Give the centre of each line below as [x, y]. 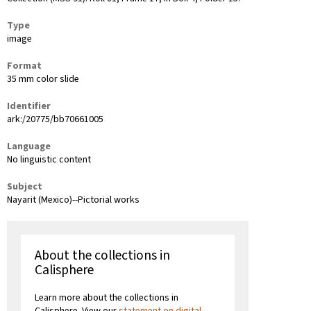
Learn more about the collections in [107, 297]
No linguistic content [49, 159]
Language [29, 146]
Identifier [29, 106]
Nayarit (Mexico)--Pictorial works [73, 200]
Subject [25, 186]
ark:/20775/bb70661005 [55, 119]
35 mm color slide [43, 79]
